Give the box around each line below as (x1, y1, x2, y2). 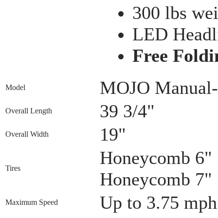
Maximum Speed (5, 198, 58, 206)
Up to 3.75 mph (100, 192, 217, 213)
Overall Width (5, 129, 49, 138)
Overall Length (5, 106, 52, 115)
